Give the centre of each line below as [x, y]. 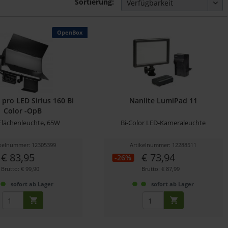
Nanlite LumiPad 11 [163, 101]
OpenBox [69, 33]
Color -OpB [22, 111]
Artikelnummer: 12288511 [163, 145]
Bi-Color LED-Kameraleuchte [163, 123]
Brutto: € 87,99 [161, 169]
